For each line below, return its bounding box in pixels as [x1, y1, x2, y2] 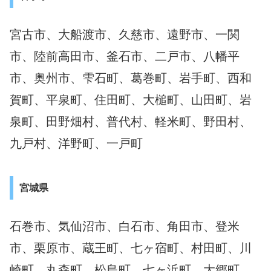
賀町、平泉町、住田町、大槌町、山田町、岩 [10, 93, 252, 106]
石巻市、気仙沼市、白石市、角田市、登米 [10, 220, 240, 233]
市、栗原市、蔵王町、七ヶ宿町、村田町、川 [10, 241, 252, 255]
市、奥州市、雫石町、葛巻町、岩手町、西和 [10, 71, 252, 85]
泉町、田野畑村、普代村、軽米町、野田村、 [10, 115, 252, 128]
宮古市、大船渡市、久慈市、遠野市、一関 [10, 28, 240, 41]
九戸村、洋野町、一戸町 [10, 137, 143, 150]
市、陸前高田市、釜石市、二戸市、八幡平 [10, 50, 240, 63]
